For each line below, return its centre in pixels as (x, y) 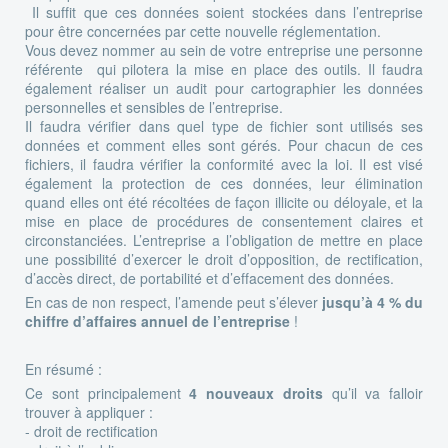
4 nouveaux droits (256, 392)
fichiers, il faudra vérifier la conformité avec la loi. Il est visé (224, 163)
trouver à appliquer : (89, 411)
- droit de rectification (91, 430)
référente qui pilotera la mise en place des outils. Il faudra (224, 68)
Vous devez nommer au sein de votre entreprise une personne (224, 49)
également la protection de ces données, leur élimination (224, 182)
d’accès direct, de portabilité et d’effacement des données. (209, 277)
